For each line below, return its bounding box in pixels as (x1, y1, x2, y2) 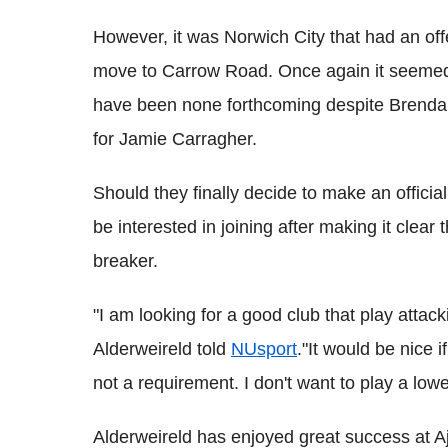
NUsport (231, 339, 297, 360)
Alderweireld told (93, 339, 231, 360)
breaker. (93, 251, 158, 272)
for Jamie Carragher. (93, 129, 257, 150)
